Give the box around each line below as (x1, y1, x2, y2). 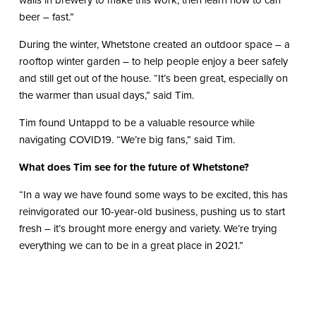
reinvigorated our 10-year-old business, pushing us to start (18, 204, 285, 220)
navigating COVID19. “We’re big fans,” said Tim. (18, 132, 235, 148)
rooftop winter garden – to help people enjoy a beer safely (18, 54, 288, 70)
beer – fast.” (18, 9, 74, 25)
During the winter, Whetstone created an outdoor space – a (18, 37, 290, 53)
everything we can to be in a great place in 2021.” (18, 238, 243, 254)
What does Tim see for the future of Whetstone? (18, 159, 249, 176)
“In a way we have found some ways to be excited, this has (18, 187, 288, 203)
